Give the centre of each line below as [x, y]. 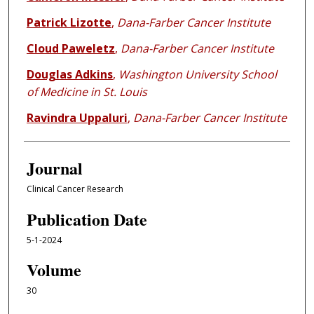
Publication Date [87, 219]
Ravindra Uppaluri [77, 118]
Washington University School [197, 75]
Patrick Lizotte [69, 23]
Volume [54, 270]
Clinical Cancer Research [75, 189]
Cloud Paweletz [70, 49]
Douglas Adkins [69, 75]
